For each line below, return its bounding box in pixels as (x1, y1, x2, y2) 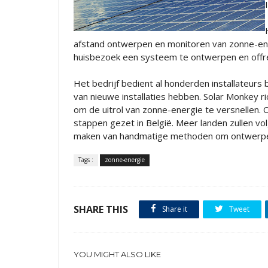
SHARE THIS (74, 203, 128, 216)
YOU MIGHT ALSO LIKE (74, 249, 161, 259)
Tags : (78, 156, 93, 164)
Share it (160, 204, 187, 214)
